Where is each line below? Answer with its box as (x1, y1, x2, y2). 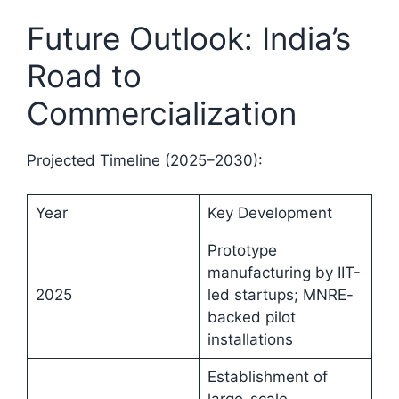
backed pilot (207, 308, 296, 327)
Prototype (207, 241, 277, 260)
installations (207, 330, 293, 349)
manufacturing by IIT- (207, 264, 361, 282)
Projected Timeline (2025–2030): (27, 151, 263, 169)
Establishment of (207, 368, 328, 387)
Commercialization (27, 94, 297, 132)
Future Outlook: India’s (27, 19, 351, 57)
